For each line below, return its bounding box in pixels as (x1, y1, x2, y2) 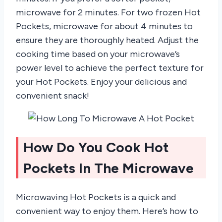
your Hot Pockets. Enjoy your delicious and (16, 76, 187, 88)
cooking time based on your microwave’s (16, 49, 180, 60)
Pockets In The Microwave (23, 160, 194, 177)
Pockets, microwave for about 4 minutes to (16, 21, 193, 32)
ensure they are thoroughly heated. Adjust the (16, 35, 199, 46)
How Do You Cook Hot (23, 139, 168, 156)
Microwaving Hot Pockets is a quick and (16, 191, 176, 203)
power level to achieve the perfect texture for (16, 62, 204, 74)
